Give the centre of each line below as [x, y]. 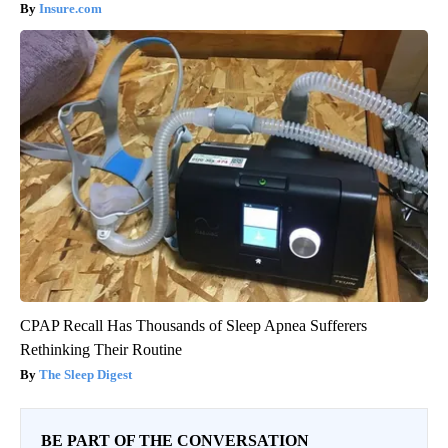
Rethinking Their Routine [101, 349]
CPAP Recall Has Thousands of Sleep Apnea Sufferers [193, 325]
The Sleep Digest [85, 374]
